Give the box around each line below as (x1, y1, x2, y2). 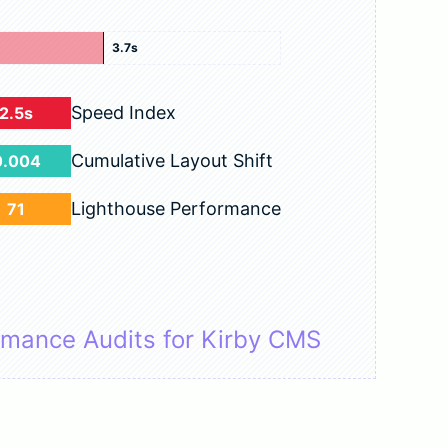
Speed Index (71, 102, 176, 123)
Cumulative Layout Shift (71, 150, 273, 171)
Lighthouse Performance (71, 198, 281, 219)
